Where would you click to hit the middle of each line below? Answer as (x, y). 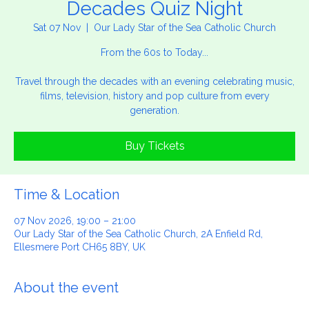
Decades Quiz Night (154, 29)
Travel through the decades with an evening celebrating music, (154, 102)
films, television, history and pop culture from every (154, 117)
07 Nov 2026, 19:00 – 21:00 (75, 241)
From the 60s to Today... (154, 73)
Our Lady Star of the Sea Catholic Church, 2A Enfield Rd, (138, 255)
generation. (154, 131)
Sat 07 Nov (57, 48)
